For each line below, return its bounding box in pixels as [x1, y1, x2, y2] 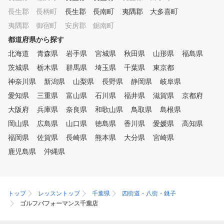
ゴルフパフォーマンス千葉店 [20, 200, 98, 207]
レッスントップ [38, 190, 80, 197]
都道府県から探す [8, 35, 64, 44]
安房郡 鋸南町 [65, 21, 114, 30]
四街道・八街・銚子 [122, 190, 176, 197]
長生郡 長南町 [65, 7, 114, 16]
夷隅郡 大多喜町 [122, 7, 178, 16]
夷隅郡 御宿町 [8, 21, 57, 30]
